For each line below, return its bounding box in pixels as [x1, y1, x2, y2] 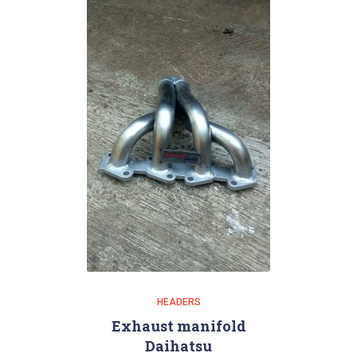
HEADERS [156, 296, 201, 308]
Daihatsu [145, 336, 212, 355]
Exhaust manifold [111, 316, 246, 335]
